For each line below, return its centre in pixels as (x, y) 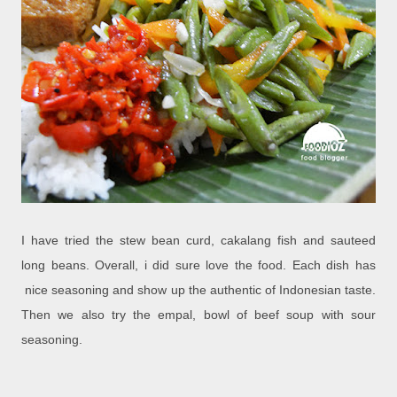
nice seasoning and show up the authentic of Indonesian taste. (198, 290)
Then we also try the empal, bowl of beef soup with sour (198, 315)
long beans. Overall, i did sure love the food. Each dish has (198, 265)
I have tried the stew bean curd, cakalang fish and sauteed (198, 241)
